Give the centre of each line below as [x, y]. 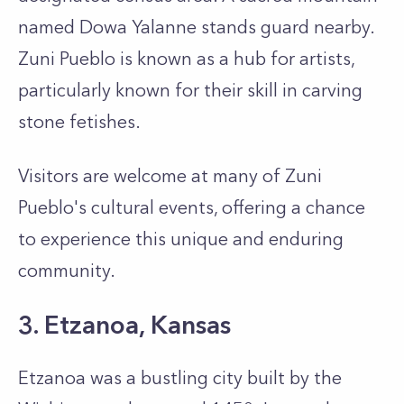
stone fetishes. [82, 122]
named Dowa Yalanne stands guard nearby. [196, 27]
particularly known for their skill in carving [190, 90]
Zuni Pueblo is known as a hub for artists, [186, 59]
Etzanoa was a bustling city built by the [180, 378]
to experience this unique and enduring [181, 239]
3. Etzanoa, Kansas [124, 325]
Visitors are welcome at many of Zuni [170, 176]
